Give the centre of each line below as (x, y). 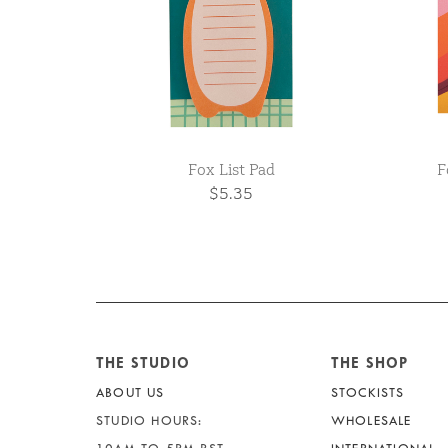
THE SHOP (370, 363)
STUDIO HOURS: (149, 421)
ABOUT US (130, 393)
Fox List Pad (231, 170)
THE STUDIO (143, 363)
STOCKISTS (367, 393)
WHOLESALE (371, 421)
